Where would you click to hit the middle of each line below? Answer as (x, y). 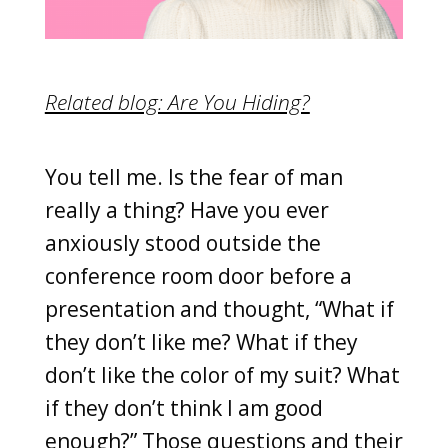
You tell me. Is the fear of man (193, 176)
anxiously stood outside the (182, 242)
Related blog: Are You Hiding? (177, 101)
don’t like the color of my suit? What (222, 374)
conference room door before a (198, 275)
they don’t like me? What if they (201, 341)
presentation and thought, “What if (219, 308)
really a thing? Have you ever (186, 209)
